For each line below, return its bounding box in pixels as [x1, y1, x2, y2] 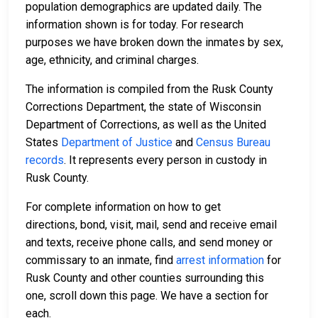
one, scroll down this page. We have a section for [26, 289, 268, 303]
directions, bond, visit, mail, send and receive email [26, 218, 277, 232]
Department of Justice [61, 136, 172, 150]
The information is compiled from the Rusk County [26, 82, 273, 97]
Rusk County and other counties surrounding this [26, 271, 264, 285]
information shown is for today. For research [26, 18, 243, 32]
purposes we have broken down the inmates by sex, [26, 35, 283, 50]
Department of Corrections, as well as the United [26, 118, 266, 132]
